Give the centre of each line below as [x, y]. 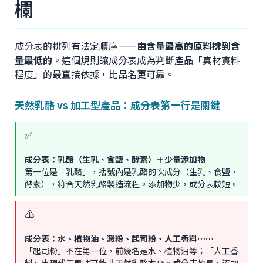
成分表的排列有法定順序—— [76, 46]
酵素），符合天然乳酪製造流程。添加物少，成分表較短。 [131, 184]
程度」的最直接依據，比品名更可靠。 [95, 74]
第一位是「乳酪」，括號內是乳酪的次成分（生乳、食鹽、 [131, 172]
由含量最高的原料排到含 [188, 46]
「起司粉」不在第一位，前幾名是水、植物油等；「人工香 [131, 251]
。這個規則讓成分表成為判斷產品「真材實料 [146, 60]
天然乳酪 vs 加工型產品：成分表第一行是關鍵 [117, 105]
